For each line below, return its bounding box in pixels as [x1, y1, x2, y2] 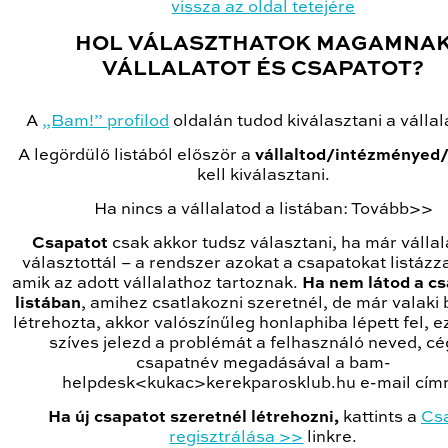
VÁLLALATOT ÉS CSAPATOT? [102, 59, 425, 81]
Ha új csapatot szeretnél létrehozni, [48, 409, 339, 427]
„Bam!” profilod [42, 113, 169, 131]
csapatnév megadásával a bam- [136, 355, 391, 373]
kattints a [339, 409, 421, 427]
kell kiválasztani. [197, 167, 330, 185]
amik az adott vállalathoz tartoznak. [12, 275, 299, 293]
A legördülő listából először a [18, 147, 256, 165]
